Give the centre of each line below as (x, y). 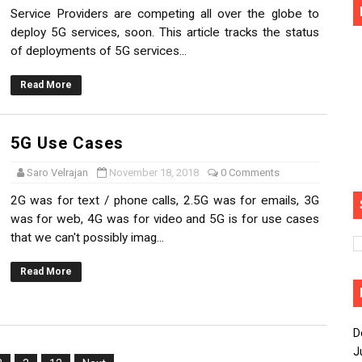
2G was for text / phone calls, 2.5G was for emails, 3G (164, 200)
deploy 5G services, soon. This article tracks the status (164, 32)
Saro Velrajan (57, 173)
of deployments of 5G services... (98, 51)
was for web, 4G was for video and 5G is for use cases (164, 219)
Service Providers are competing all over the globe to (164, 14)
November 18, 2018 (154, 173)
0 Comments (250, 173)
